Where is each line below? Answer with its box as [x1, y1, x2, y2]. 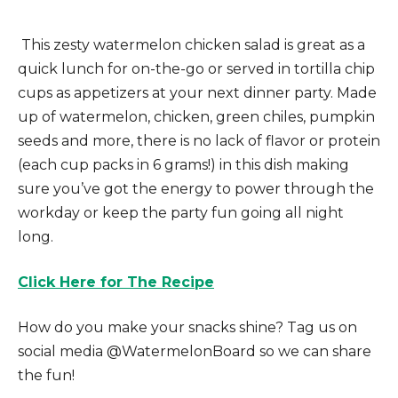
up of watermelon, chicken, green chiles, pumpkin [18, 107, 375, 125]
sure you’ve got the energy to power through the [18, 179, 374, 197]
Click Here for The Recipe [18, 273, 214, 291]
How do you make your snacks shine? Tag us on [18, 318, 357, 336]
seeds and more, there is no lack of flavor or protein [18, 131, 380, 149]
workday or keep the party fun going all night [18, 203, 344, 221]
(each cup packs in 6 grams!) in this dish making [18, 155, 349, 173]
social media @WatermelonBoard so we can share [18, 342, 371, 360]
